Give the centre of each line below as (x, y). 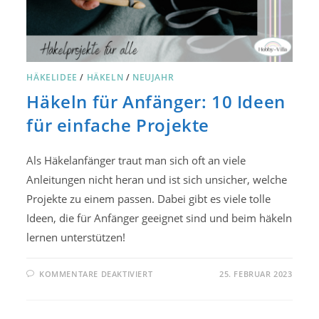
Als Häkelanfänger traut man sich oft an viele (136, 161)
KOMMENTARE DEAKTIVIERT (96, 274)
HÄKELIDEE (52, 78)
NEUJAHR (153, 78)
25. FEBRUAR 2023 (256, 274)
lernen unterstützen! (76, 237)
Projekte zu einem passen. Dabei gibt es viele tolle (149, 199)
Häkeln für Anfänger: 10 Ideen (156, 102)
